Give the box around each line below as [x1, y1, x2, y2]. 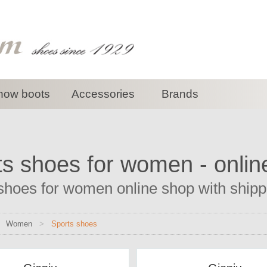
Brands [161, 88, 198, 100]
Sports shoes [51, 219, 97, 228]
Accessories [71, 88, 135, 100]
